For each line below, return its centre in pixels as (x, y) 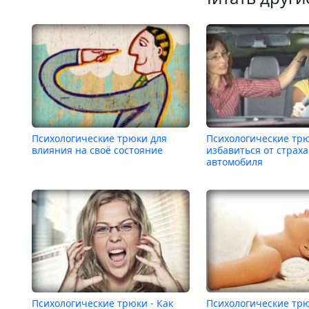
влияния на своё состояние (97, 150)
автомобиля (235, 161)
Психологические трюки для (99, 138)
